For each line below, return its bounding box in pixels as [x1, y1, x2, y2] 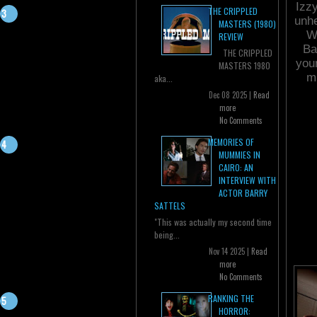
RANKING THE [208, 292, 254, 305]
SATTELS [154, 200, 185, 212]
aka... [154, 72, 173, 85]
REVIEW [219, 30, 243, 43]
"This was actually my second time [154, 216, 272, 229]
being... [154, 229, 180, 241]
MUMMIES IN [219, 149, 260, 161]
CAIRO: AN [219, 161, 253, 174]
